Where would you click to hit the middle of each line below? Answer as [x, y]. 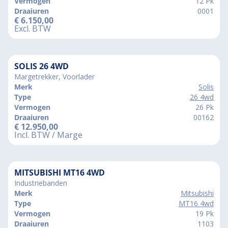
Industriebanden [41, 183]
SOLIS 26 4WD [41, 66]
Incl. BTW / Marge [48, 135]
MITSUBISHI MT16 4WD [60, 172]
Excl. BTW [33, 28]
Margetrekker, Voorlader [54, 76]
